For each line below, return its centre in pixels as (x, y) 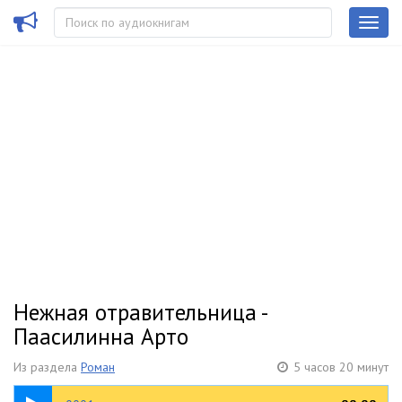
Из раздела (47, 367)
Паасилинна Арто (101, 336)
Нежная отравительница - (140, 312)
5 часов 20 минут (341, 367)
